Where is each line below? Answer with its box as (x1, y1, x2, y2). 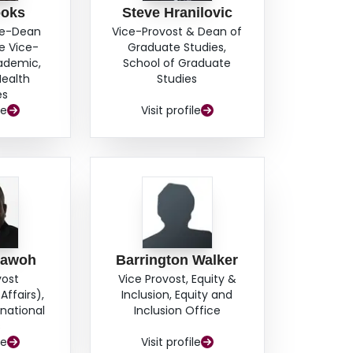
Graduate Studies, (128, 39, 227, 56)
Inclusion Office (133, 303, 221, 319)
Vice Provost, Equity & (117, 271, 236, 288)
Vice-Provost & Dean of (112, 24, 243, 40)
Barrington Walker (116, 252, 239, 269)
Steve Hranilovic (121, 5, 232, 21)
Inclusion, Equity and (121, 287, 233, 303)
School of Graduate (123, 55, 232, 72)
